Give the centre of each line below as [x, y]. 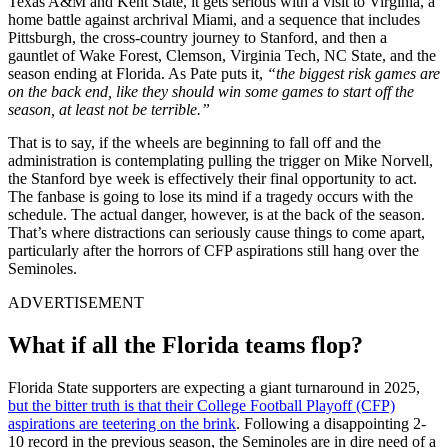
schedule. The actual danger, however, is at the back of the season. [216, 214]
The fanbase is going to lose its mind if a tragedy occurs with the [210, 196]
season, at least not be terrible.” [111, 109]
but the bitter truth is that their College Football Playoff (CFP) [201, 405]
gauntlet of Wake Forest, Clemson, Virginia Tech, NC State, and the [222, 55]
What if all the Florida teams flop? [185, 344]
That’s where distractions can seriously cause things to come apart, [216, 232]
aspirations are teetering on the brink [122, 423]
